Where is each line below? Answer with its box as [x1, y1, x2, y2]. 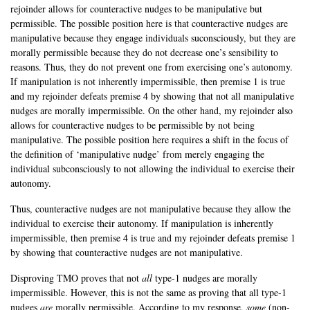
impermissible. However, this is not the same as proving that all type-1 [10, 286, 286, 300]
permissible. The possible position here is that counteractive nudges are [10, 17, 288, 30]
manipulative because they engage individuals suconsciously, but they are [10, 31, 295, 45]
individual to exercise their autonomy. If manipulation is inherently [10, 217, 273, 230]
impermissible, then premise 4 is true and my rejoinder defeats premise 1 [10, 231, 295, 245]
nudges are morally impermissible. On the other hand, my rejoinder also [10, 104, 293, 118]
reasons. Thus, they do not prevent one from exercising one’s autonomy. [10, 60, 293, 74]
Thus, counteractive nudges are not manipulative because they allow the [10, 202, 291, 216]
